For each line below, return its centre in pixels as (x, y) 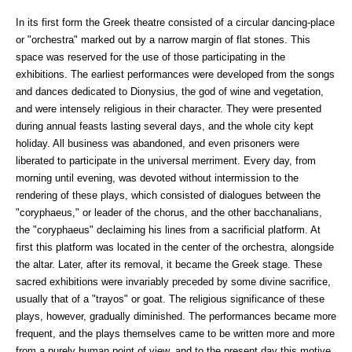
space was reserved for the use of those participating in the (150, 57)
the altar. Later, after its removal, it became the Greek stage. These (169, 264)
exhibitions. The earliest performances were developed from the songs (175, 74)
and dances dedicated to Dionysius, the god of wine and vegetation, (170, 91)
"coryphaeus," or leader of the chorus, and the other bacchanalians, (169, 212)
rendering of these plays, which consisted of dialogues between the (168, 195)
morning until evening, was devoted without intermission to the (157, 178)
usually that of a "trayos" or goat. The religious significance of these (170, 299)
